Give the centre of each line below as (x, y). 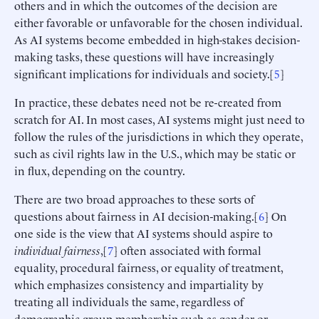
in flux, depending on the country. (100, 170)
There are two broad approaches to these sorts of (134, 198)
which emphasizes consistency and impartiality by (139, 284)
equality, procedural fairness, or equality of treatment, (148, 267)
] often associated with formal (187, 250)
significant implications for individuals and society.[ (144, 73)
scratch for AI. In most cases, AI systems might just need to (159, 119)
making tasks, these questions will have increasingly (144, 56)
